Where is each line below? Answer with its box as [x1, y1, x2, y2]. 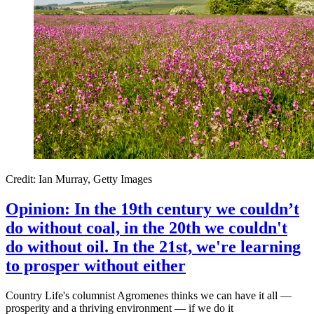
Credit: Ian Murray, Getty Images [6, 173, 152, 186]
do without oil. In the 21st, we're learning [6, 238, 301, 257]
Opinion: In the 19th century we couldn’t [6, 200, 299, 219]
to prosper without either [6, 257, 186, 275]
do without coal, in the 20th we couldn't [6, 219, 287, 238]
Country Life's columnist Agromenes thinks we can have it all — [6, 289, 292, 302]
